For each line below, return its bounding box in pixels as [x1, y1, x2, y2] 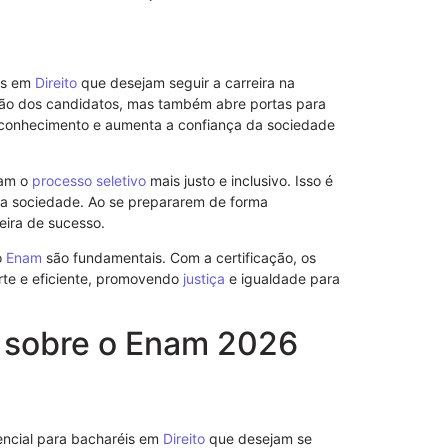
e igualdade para [225, 270, 340, 288]
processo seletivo [32, 171, 146, 189]
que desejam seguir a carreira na [77, 73, 295, 91]
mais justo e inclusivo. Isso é [146, 171, 333, 189]
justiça [183, 270, 225, 288]
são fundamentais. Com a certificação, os [42, 249, 316, 267]
